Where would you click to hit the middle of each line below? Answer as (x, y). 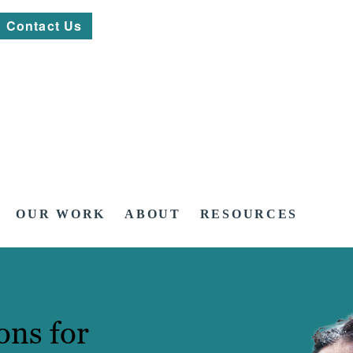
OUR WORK (61, 214)
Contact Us (45, 26)
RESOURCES (249, 214)
